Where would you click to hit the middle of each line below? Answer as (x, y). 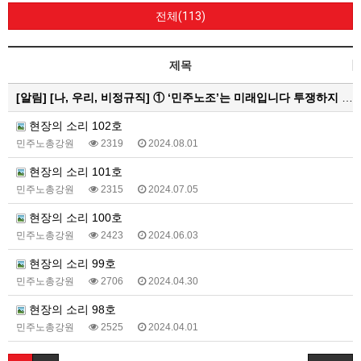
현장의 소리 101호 (74, 172)
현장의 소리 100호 (74, 218)
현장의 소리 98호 (71, 310)
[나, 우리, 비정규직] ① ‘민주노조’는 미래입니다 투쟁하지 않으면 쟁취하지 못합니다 (196, 98)
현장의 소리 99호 (71, 264)
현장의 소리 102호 (74, 126)
